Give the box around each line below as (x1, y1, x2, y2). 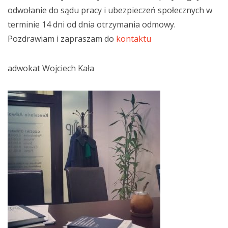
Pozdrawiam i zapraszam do (8, 33, 116, 44)
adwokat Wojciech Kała (8, 63, 94, 74)
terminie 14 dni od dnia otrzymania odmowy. (8, 19, 176, 30)
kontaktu (116, 33, 151, 44)
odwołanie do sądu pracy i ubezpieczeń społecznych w (8, 5, 212, 16)
